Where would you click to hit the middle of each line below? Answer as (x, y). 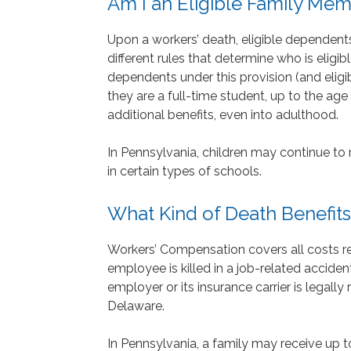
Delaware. (136, 306)
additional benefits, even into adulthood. (223, 114)
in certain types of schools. (185, 171)
